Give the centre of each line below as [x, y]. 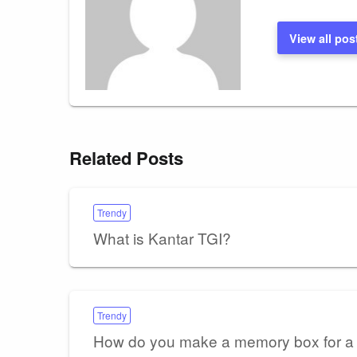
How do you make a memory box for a [224, 340]
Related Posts [126, 157]
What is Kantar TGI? [162, 237]
